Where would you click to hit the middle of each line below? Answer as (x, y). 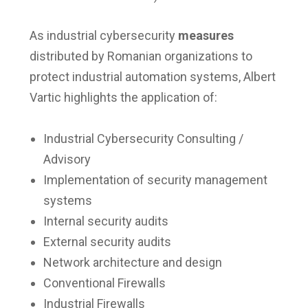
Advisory (67, 159)
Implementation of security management (155, 180)
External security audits (107, 242)
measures (206, 36)
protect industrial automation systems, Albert (152, 77)
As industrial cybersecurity (103, 36)
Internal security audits (106, 221)
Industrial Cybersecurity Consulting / (143, 139)
